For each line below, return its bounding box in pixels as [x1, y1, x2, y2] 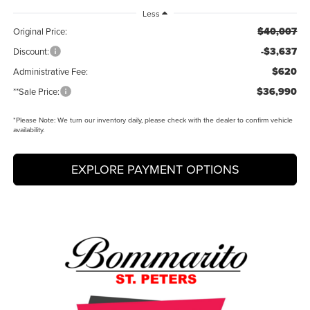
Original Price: [12, 25, 67, 38]
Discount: [12, 45, 49, 58]
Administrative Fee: [12, 65, 88, 78]
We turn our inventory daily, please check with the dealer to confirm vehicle [55, 115, 293, 125]
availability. [12, 125, 44, 135]
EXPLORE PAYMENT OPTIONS [71, 161, 239, 179]
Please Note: [15, 115, 55, 125]
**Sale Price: [12, 85, 60, 98]
